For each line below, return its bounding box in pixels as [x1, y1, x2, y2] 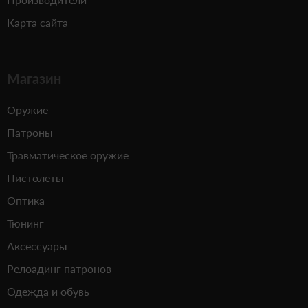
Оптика [7, 194, 45, 207]
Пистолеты [7, 171, 64, 184]
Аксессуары [7, 239, 67, 252]
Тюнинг [7, 217, 44, 230]
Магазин [7, 70, 61, 87]
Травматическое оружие [7, 148, 129, 162]
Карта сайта [7, 16, 68, 29]
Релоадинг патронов [7, 262, 111, 275]
